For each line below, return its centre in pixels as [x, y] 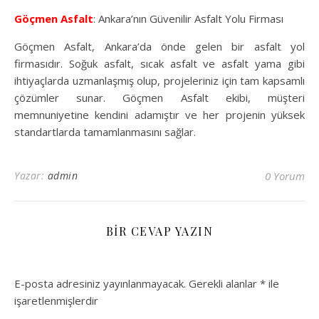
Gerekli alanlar [224, 284]
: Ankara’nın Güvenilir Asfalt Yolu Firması [188, 19]
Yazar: [31, 176]
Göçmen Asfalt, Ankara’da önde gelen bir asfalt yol [159, 47]
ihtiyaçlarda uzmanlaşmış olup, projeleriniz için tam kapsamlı [159, 81]
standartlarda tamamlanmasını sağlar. [105, 132]
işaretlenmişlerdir [56, 301]
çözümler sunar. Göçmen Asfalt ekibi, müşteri [159, 98]
